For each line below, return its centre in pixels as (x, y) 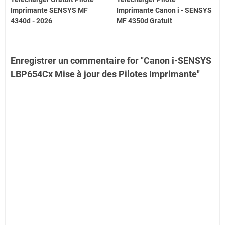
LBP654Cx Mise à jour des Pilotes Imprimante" (105, 74)
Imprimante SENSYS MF (49, 10)
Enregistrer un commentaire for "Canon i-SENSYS (111, 61)
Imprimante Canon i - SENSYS (164, 10)
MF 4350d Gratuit (145, 21)
